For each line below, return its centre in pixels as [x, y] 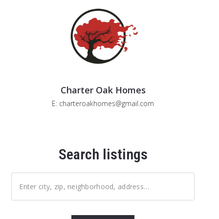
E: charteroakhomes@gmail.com [103, 103]
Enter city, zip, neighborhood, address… [84, 186]
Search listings [103, 154]
